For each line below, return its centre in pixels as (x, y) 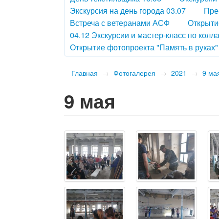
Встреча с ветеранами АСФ (120, 23)
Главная (85, 73)
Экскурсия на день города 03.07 (128, 11)
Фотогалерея (135, 73)
